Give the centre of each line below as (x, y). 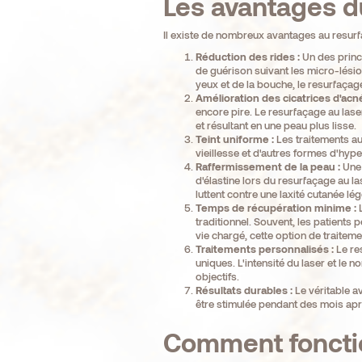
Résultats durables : (244, 290)
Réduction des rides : (247, 57)
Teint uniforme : (234, 139)
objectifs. (217, 277)
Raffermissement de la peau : (267, 167)
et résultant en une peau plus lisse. (276, 126)
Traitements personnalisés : (264, 249)
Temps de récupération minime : (276, 208)
